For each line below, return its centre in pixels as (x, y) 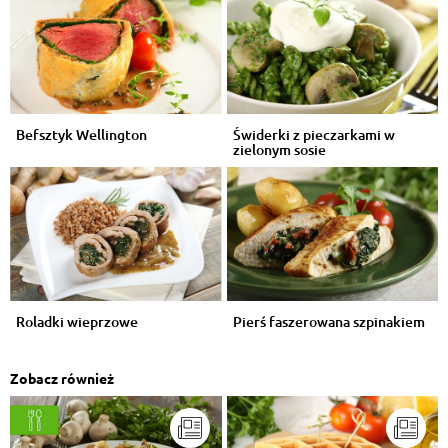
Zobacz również (62, 378)
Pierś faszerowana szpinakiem (328, 322)
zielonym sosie (279, 149)
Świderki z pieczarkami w (313, 134)
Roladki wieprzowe (77, 322)
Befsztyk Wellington (81, 134)
